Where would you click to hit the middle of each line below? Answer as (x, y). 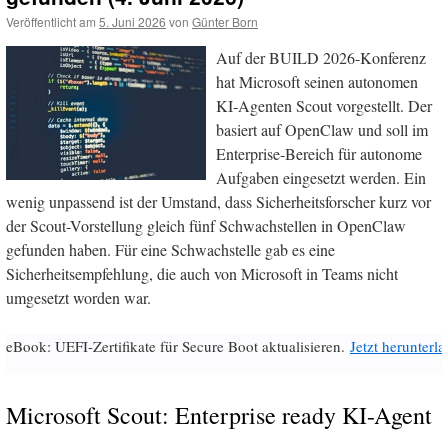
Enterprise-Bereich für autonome (319, 154)
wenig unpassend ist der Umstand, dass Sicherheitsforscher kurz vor (218, 202)
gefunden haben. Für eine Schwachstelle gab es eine (170, 250)
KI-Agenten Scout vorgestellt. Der (324, 106)
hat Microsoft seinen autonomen (317, 82)
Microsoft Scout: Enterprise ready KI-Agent (219, 415)
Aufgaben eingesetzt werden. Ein (321, 178)
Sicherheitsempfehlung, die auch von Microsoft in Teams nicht (202, 274)
